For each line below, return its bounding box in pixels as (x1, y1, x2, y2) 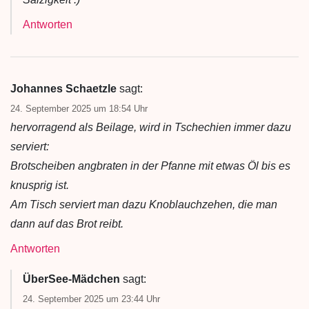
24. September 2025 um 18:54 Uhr (10, 103, 148, 114)
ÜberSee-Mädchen (23, 272, 120, 285)
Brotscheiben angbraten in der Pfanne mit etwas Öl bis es (10, 159, 290, 172)
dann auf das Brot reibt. (10, 217, 123, 230)
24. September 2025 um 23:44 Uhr (23, 293, 160, 304)
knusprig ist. (10, 179, 69, 191)
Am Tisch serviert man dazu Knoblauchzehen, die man (10, 198, 277, 210)
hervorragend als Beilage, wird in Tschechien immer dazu (10, 121, 291, 133)
